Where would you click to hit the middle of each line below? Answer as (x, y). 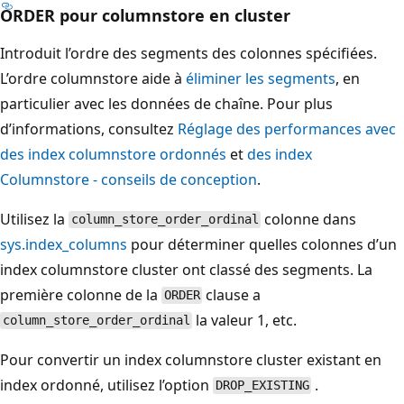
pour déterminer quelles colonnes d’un (262, 244)
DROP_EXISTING (262, 386)
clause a (232, 294)
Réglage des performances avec (287, 129)
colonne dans (309, 219)
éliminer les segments (261, 78)
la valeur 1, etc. (245, 320)
